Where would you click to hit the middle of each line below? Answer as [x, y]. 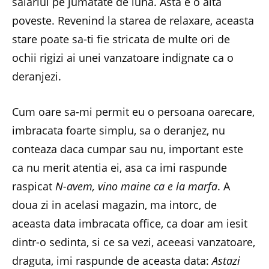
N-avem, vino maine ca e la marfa [136, 186]
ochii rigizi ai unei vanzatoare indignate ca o [123, 58]
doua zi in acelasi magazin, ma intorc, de [114, 204]
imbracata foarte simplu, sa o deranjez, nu [119, 130]
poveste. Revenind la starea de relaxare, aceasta [133, 20]
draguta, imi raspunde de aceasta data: [112, 260]
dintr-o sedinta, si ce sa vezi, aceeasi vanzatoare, [134, 242]
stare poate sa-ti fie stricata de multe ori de [121, 39]
